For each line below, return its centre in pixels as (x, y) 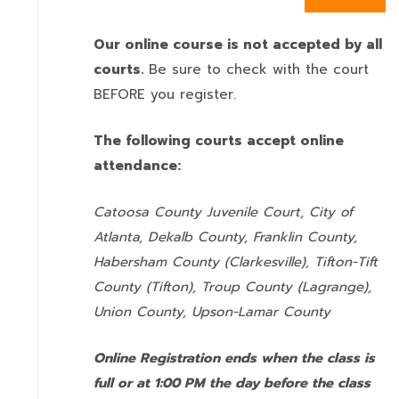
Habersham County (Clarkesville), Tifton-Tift (236, 262)
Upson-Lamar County (261, 312)
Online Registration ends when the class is (234, 358)
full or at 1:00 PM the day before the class (232, 383)
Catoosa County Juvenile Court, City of (223, 212)
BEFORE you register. (167, 94)
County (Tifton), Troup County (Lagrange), (232, 287)
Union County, (142, 312)
